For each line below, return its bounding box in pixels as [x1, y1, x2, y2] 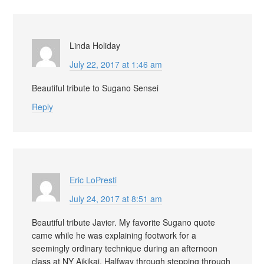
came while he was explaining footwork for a [32, 229, 196, 241]
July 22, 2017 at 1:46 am [70, 58, 162, 70]
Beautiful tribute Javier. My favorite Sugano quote [32, 216, 215, 228]
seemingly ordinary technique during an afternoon [32, 242, 217, 254]
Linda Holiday [70, 39, 120, 51]
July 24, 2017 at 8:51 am [70, 192, 162, 204]
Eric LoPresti [70, 173, 117, 186]
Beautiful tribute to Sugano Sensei [32, 81, 159, 94]
